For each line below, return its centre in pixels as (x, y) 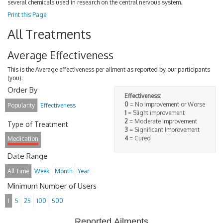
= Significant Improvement (164, 130)
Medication (23, 139)
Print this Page (27, 15)
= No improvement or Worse (167, 104)
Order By (22, 90)
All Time (18, 171)
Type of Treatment (38, 124)
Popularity (21, 105)
